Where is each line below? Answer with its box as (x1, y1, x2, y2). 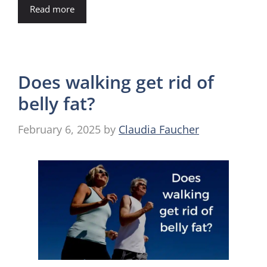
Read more (30, 2, 74, 15)
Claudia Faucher (119, 122, 199, 136)
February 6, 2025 (18, 122, 101, 136)
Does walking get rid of (18, 69, 214, 94)
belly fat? (18, 91, 95, 116)
